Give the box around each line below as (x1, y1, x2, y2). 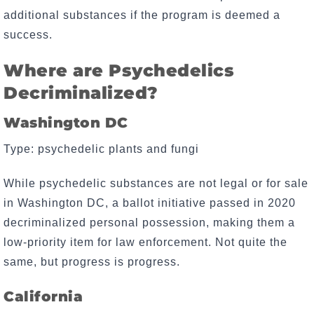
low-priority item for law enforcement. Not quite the (4, 235, 287, 248)
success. (4, 29, 53, 41)
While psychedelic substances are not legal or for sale (4, 177, 308, 189)
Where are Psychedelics (4, 60, 234, 81)
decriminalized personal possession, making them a (4, 216, 295, 228)
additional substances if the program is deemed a (4, 9, 280, 22)
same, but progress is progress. (4, 255, 184, 268)
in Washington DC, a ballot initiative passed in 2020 (4, 196, 296, 209)
